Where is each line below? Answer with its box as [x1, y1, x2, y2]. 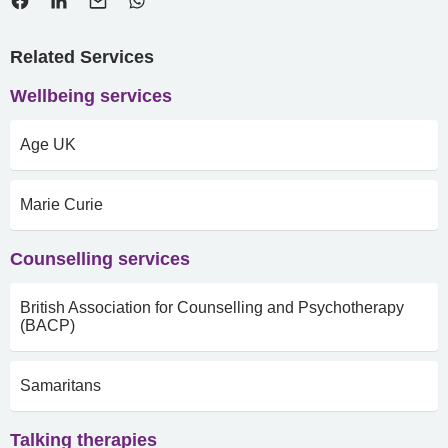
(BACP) [20, 317, 75, 334]
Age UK [20, 136, 76, 153]
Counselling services [10, 249, 190, 269]
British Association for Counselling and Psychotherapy [20, 299, 404, 316]
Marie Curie [20, 196, 103, 213]
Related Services [10, 47, 154, 67]
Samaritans [20, 377, 101, 394]
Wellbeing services [10, 86, 172, 106]
